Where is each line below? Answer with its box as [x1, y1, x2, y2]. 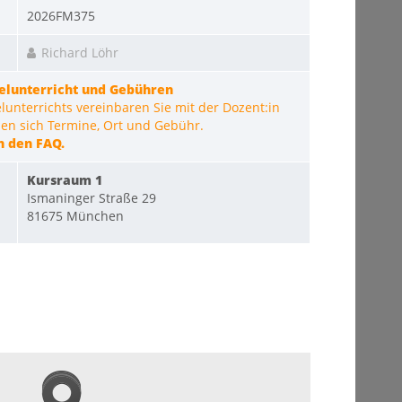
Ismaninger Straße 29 [27, 189, 156, 206]
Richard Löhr [41, 44, 118, 61]
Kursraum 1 [27, 171, 102, 188]
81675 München [27, 207, 124, 224]
